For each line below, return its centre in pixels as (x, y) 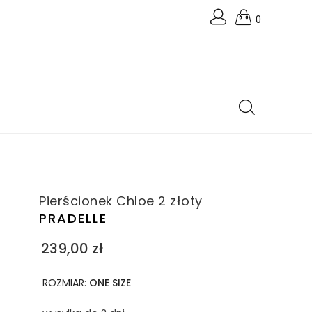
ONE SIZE (110, 283)
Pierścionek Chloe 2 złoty (121, 201)
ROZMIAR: (66, 283)
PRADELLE (73, 218)
